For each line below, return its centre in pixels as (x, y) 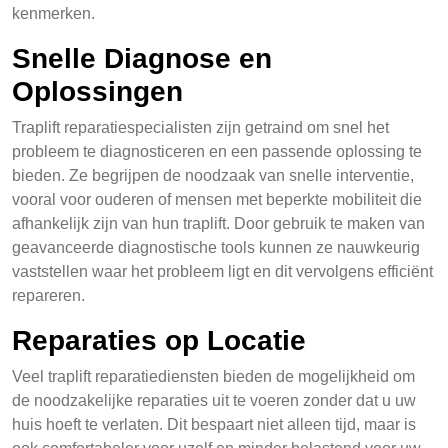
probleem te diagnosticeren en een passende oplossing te (217, 151)
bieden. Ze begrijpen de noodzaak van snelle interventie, (213, 175)
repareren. (48, 295)
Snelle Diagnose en (142, 58)
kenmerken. (53, 13)
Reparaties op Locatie (159, 340)
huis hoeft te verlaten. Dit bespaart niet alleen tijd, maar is (214, 424)
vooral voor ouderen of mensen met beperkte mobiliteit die (217, 199)
